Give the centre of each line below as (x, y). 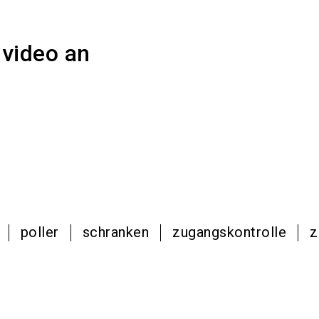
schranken (116, 232)
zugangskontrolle (230, 232)
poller (40, 232)
